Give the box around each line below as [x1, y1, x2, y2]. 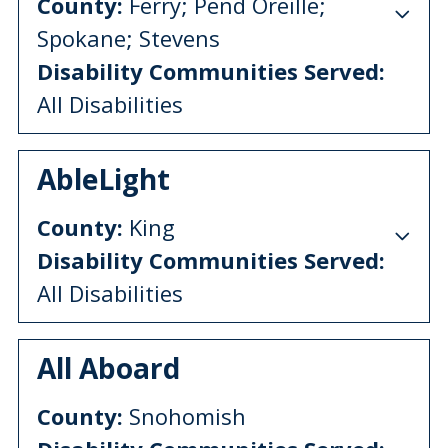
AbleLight [37, 159, 170, 198]
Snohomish [123, 400, 246, 431]
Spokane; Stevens [37, 22, 220, 53]
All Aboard [37, 348, 180, 387]
